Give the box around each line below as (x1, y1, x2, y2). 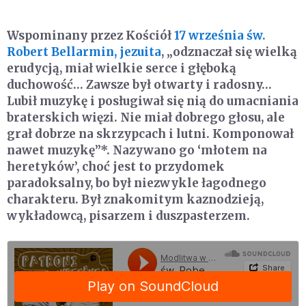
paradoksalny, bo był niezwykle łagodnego (7, 175, 266, 191)
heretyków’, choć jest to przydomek (7, 158, 225, 174)
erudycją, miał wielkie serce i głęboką (7, 60, 236, 76)
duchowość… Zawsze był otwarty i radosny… (7, 76, 272, 92)
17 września (174, 27, 244, 43)
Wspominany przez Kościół (7, 27, 174, 43)
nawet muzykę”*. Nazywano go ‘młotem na (7, 142, 267, 158)
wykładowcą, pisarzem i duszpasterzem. (7, 208, 250, 223)
